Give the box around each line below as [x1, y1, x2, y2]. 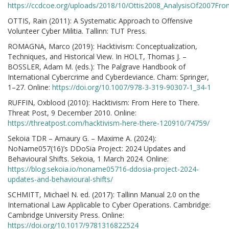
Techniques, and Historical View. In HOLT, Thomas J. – [8, 52, 187, 61]
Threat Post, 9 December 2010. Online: [8, 108, 136, 118]
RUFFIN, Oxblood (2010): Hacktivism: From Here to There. [8, 98, 199, 107]
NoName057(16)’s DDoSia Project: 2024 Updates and [8, 144, 186, 153]
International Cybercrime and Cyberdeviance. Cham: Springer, [8, 72, 209, 82]
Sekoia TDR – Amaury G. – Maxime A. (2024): [8, 133, 156, 143]
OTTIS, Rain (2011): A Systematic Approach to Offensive [8, 16, 193, 26]
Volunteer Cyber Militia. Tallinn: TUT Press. [8, 26, 147, 36]
